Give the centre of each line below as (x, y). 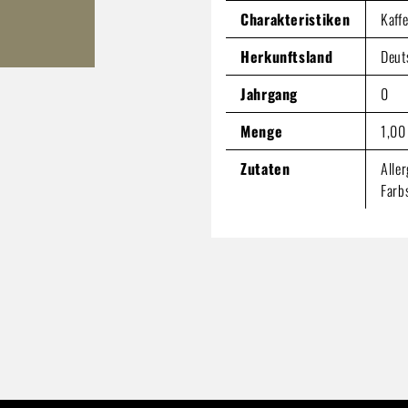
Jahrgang (270, 93)
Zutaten (265, 168)
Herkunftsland (287, 56)
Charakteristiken (296, 19)
